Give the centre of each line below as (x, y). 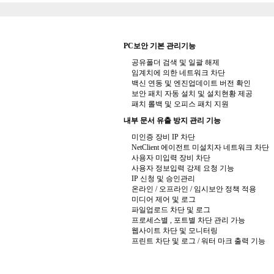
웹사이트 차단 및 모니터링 (174, 231)
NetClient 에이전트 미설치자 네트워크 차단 (199, 147)
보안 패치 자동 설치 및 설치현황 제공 (191, 94)
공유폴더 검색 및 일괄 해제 (175, 62)
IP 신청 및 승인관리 (162, 179)
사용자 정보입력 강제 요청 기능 (182, 168)
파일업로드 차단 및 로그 (170, 210)
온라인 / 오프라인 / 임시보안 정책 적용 (193, 189)
